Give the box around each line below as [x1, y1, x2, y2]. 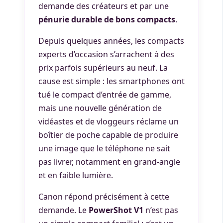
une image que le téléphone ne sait [38, 143, 170, 154]
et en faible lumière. [38, 170, 113, 181]
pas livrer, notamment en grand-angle [38, 156, 180, 167]
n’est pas [143, 205, 178, 216]
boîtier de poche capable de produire [38, 129, 178, 140]
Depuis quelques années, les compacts [38, 35, 184, 46]
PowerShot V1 [89, 205, 143, 216]
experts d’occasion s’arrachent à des [38, 49, 174, 60]
